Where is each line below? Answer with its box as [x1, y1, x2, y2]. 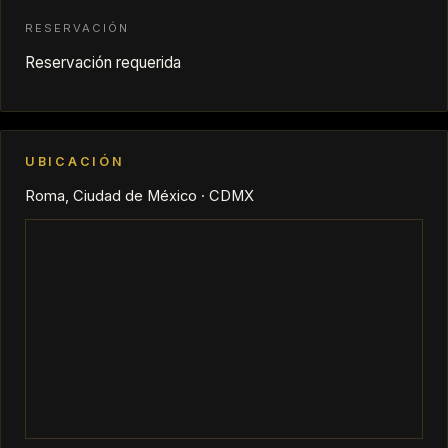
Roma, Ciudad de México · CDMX [25, 186, 254, 205]
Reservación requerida [25, 52, 181, 72]
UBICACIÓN [25, 153, 125, 169]
